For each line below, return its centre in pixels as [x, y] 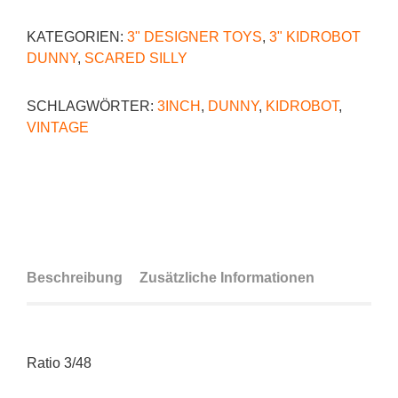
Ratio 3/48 [59, 362]
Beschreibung [75, 277]
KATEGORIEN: [77, 36]
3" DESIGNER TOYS [195, 36]
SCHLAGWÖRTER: [92, 106]
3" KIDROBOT [315, 36]
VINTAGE [58, 127]
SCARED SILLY [136, 58]
